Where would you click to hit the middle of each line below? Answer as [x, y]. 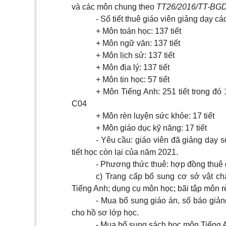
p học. [128, 213]
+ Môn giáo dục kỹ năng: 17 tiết [151, 128]
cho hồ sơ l [92, 213]
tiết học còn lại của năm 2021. [125, 152]
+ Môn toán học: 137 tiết [138, 31]
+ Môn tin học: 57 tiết [133, 79]
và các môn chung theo [114, 7]
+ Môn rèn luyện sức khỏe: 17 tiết [155, 116]
